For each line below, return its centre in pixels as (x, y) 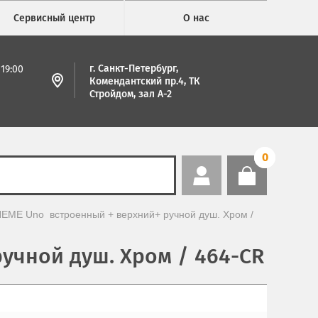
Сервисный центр (54, 18)
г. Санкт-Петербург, (134, 68)
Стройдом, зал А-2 (131, 94)
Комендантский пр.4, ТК (145, 81)
